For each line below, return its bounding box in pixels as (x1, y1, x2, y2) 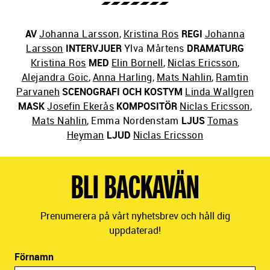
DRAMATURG (186, 42, 244, 55)
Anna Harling (92, 71, 152, 84)
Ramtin (216, 71, 249, 84)
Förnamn (14, 250, 54, 264)
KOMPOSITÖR (116, 99, 178, 113)
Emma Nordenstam (91, 114, 179, 128)
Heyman (66, 128, 104, 142)
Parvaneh (16, 85, 60, 99)
